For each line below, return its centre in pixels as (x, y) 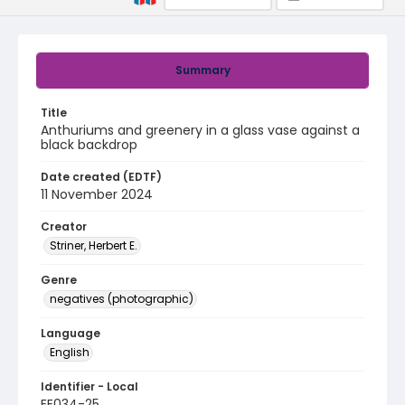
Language (71, 333)
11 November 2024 (97, 194)
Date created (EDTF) (101, 177)
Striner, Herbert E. (94, 245)
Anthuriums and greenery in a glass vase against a (200, 130)
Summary (202, 70)
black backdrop (89, 145)
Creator (64, 226)
